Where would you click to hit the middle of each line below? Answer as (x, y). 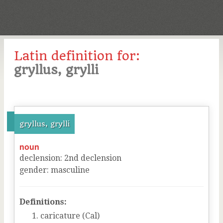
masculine (70, 170)
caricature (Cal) (70, 216)
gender (33, 170)
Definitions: (43, 202)
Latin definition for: (77, 56)
